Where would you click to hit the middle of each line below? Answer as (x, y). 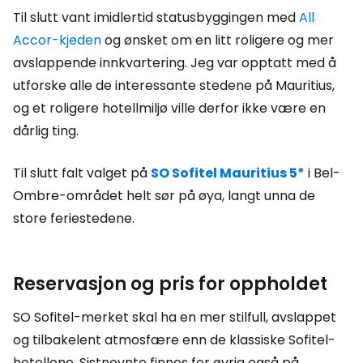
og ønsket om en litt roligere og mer (218, 40)
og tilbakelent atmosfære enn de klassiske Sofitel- (174, 340)
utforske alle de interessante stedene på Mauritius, (174, 85)
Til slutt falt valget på (82, 173)
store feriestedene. (74, 218)
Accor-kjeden (57, 40)
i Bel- (322, 173)
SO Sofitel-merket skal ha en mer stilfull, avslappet (175, 317)
